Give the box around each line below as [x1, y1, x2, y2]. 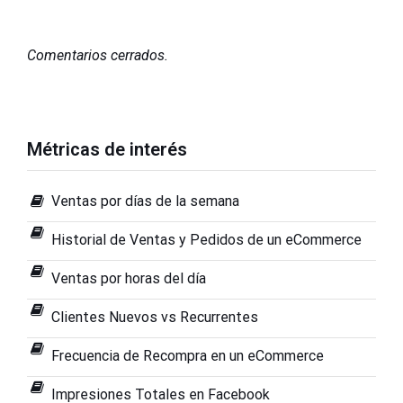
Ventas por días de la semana [51, 192, 240, 210]
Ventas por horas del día [51, 269, 207, 287]
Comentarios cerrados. [27, 46, 168, 64]
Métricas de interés [27, 138, 187, 160]
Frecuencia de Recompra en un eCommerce [51, 346, 325, 364]
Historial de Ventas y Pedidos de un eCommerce [51, 230, 363, 248]
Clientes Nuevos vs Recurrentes [51, 308, 259, 326]
